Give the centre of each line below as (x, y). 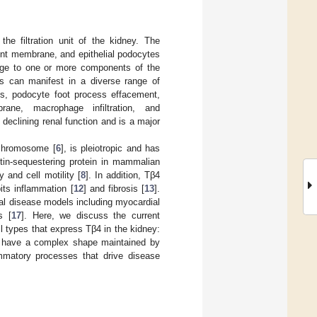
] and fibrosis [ (114, 188)
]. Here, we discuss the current (90, 215)
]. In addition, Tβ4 (122, 175)
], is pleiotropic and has (110, 148)
